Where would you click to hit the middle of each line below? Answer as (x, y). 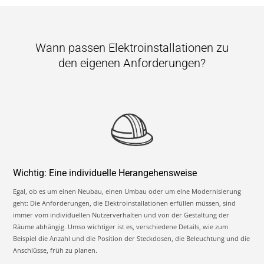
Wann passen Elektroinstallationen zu (132, 48)
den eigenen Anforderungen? (132, 63)
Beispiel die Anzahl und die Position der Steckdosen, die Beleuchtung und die (132, 238)
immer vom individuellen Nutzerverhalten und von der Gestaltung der (121, 214)
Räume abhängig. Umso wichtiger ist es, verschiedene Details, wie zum (121, 226)
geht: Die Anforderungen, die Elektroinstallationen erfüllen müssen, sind (125, 203)
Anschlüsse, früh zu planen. (55, 250)
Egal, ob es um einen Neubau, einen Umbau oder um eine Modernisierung (127, 191)
